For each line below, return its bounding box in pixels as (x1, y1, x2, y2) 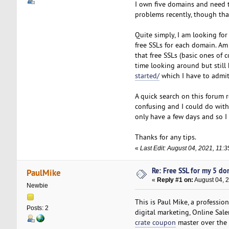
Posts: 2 (26, 204, 49, 212)
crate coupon (134, 218, 176, 227)
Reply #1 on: (157, 176, 194, 184)
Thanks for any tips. (134, 132, 196, 142)
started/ (134, 71, 159, 80)
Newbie (26, 181, 48, 189)
